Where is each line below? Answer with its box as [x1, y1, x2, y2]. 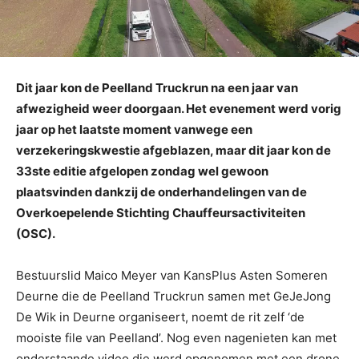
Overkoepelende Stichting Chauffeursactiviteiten [16, 204, 305, 220]
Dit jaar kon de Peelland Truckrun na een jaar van [16, 79, 298, 95]
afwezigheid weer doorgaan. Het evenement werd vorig [16, 100, 341, 116]
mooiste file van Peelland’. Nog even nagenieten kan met [16, 329, 337, 345]
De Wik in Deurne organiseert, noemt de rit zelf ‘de [16, 309, 305, 325]
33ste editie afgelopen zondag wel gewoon [16, 163, 268, 179]
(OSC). [16, 225, 55, 241]
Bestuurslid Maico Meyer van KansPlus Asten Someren [16, 267, 328, 283]
